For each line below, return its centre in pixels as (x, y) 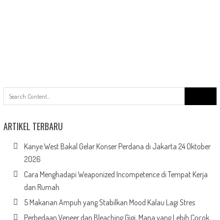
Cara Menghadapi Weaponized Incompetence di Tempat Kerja (116, 175)
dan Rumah (41, 187)
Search (195, 92)
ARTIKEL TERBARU (33, 126)
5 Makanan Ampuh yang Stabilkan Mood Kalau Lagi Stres (109, 203)
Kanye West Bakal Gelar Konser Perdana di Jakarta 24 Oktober (117, 147)
